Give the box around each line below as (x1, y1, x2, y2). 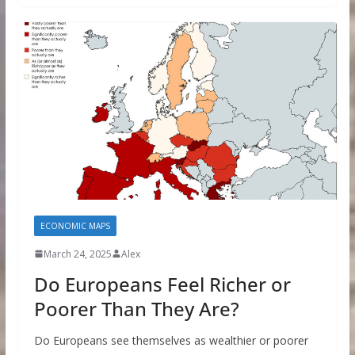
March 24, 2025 (43, 246, 112, 261)
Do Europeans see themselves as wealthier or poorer (33, 332, 308, 348)
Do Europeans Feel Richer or (33, 270, 291, 297)
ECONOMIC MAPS (40, 219, 110, 231)
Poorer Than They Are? (33, 295, 239, 322)
